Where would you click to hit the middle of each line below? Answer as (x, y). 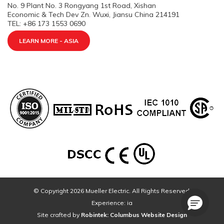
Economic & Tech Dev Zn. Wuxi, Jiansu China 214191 (93, 15)
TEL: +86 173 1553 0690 (46, 24)
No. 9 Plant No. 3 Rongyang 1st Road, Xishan (82, 6)
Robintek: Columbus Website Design (134, 215)
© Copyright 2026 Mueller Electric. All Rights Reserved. (112, 191)
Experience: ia (112, 203)
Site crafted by (59, 215)
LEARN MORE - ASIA (49, 41)
